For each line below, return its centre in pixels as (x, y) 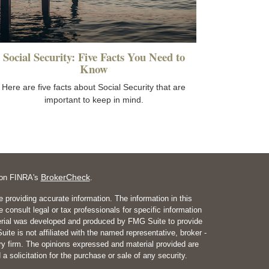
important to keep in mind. (94, 100)
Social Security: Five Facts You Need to (94, 57)
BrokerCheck (65, 177)
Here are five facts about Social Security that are (94, 87)
